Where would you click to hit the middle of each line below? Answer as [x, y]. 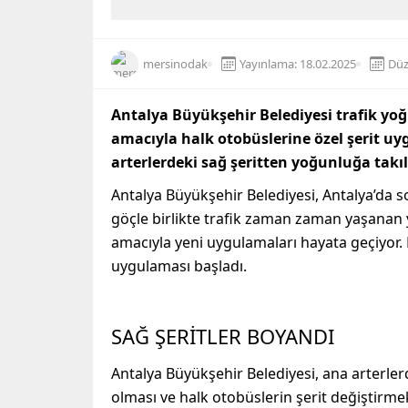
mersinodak [175, 64]
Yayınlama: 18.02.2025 [298, 64]
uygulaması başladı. [179, 266]
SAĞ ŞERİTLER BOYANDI [223, 337]
